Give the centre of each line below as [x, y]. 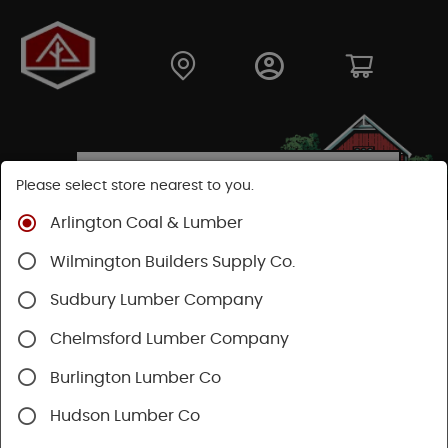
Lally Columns [331, 270]
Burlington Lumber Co [135, 377]
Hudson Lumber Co [125, 416]
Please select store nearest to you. [135, 186]
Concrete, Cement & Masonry [149, 270]
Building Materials [147, 250]
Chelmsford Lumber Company [169, 339]
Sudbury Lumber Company [156, 300]
